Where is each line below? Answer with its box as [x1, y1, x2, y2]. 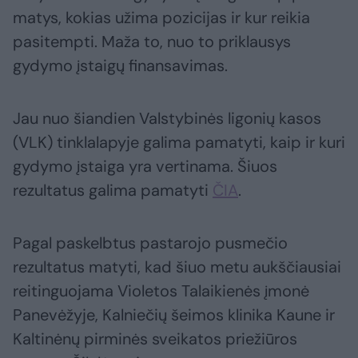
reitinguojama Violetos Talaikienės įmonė [13, 280, 309, 302]
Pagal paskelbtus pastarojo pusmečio [13, 233, 288, 254]
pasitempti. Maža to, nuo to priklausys [13, 31, 291, 53]
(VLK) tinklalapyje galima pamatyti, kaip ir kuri [13, 132, 345, 153]
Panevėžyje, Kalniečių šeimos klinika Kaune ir [13, 304, 335, 326]
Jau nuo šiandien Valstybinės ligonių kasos [13, 108, 321, 129]
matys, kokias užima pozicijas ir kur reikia [13, 7, 310, 29]
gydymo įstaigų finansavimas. [13, 55, 228, 77]
